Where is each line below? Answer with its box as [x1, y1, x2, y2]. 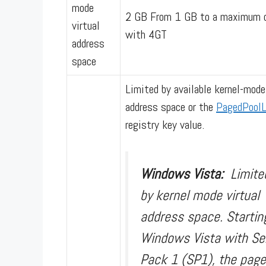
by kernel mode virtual [140, 185, 259, 204]
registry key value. [125, 116, 204, 132]
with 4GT [125, 26, 167, 42]
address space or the [125, 99, 216, 115]
